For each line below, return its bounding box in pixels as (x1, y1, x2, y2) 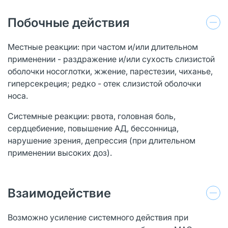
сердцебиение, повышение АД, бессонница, (8, 123, 179, 133)
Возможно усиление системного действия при (8, 212, 188, 222)
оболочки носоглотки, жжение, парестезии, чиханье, (8, 66, 213, 76)
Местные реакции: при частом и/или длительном (8, 41, 198, 52)
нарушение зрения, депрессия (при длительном (8, 135, 195, 146)
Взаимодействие (8, 185, 111, 201)
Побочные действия (8, 15, 130, 30)
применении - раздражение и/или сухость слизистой (8, 53, 215, 64)
